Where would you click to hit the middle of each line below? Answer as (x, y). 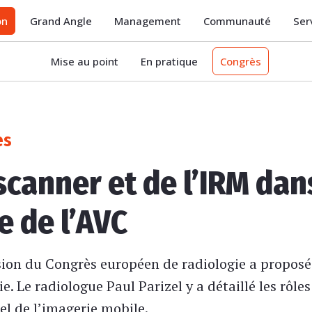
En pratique (169, 61)
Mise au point (85, 61)
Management (148, 21)
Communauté (237, 21)
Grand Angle (61, 21)
